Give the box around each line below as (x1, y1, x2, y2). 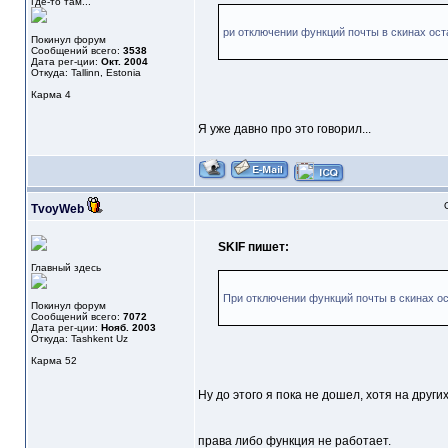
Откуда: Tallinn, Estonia (30, 67, 141, 79)
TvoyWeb (30, 202, 84, 217)
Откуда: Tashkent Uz (30, 333, 128, 345)
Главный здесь (30, 262, 101, 274)
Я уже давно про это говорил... (197, 122, 371, 137)
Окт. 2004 (100, 56, 148, 68)
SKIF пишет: (217, 240, 289, 255)
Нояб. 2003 (100, 322, 156, 334)
